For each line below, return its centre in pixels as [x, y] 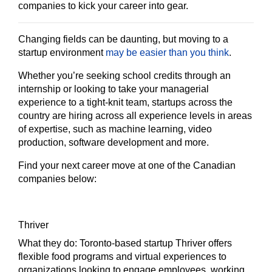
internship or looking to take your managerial [114, 89]
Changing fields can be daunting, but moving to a [123, 39]
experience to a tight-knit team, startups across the [125, 102]
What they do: [49, 243]
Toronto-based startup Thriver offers [156, 243]
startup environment [62, 53]
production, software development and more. [114, 142]
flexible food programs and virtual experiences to [122, 257]
